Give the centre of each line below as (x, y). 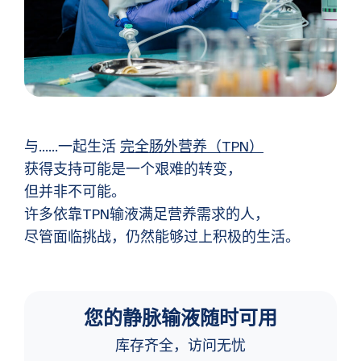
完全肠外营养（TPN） (192, 147)
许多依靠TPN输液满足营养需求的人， (147, 215)
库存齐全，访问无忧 (180, 346)
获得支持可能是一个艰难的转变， (133, 170)
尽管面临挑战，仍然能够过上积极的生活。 (162, 237)
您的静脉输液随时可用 (180, 319)
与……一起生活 (72, 147)
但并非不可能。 (75, 192)
